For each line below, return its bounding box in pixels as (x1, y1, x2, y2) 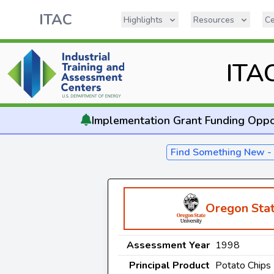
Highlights (124, 14, 163, 26)
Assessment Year (127, 239, 210, 252)
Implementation (91, 113, 170, 128)
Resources (193, 14, 234, 26)
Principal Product (129, 259, 210, 272)
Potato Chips (215, 259, 271, 272)
